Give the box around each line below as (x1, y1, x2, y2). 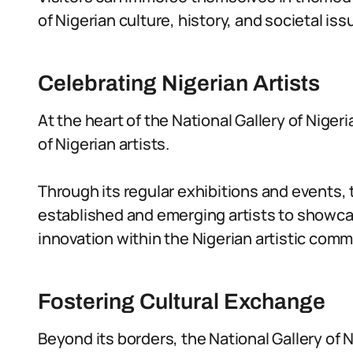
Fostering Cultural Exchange (38, 289, 325, 314)
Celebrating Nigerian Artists (38, 71, 320, 95)
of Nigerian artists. (38, 133, 170, 154)
